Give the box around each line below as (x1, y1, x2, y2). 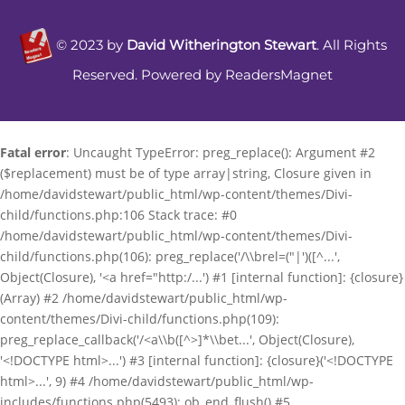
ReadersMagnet (225, 66, 333, 83)
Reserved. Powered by (72, 66, 225, 83)
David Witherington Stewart (127, 36, 316, 53)
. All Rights (316, 36, 387, 53)
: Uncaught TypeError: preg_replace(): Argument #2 (66, 144, 375, 161)
